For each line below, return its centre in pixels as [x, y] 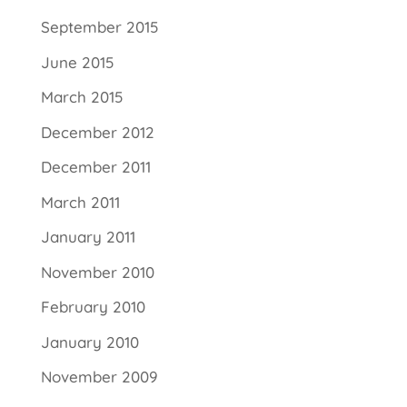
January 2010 [89, 342]
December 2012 [97, 132]
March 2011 [80, 202]
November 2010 [97, 272]
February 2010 [93, 307]
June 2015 [77, 62]
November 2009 [99, 377]
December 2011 [95, 167]
